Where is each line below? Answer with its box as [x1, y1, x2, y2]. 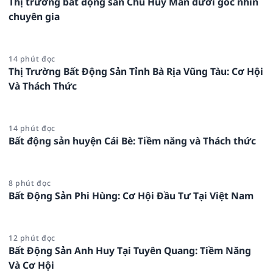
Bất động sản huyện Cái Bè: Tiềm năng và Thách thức [9, 134, 256, 148]
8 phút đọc [9, 178, 51, 189]
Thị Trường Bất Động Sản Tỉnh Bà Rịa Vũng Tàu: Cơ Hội [9, 65, 263, 79]
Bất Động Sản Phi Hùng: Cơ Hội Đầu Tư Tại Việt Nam [9, 189, 253, 203]
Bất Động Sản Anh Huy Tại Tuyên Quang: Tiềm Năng [9, 244, 251, 258]
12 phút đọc [9, 233, 55, 244]
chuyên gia [9, 10, 60, 24]
